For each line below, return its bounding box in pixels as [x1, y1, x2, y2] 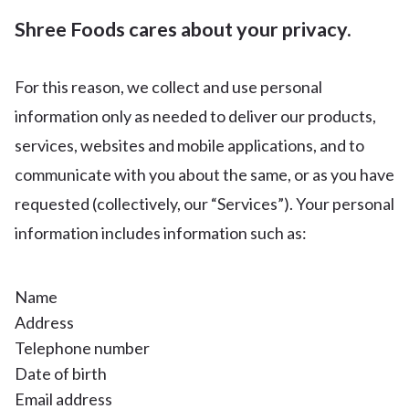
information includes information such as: [15, 223, 307, 243]
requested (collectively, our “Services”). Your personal [15, 194, 394, 214]
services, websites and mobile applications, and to [15, 135, 364, 155]
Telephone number [15, 338, 150, 358]
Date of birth [15, 363, 107, 383]
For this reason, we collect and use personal [15, 77, 322, 97]
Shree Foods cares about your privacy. [15, 17, 351, 41]
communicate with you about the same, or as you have [15, 164, 394, 184]
